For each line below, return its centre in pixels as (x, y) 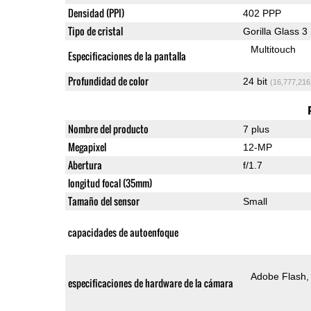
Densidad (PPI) (96, 12)
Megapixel (87, 146)
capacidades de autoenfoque (123, 232)
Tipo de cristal (95, 31)
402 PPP (262, 13)
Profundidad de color (108, 81)
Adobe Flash (279, 276)
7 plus (256, 129)
